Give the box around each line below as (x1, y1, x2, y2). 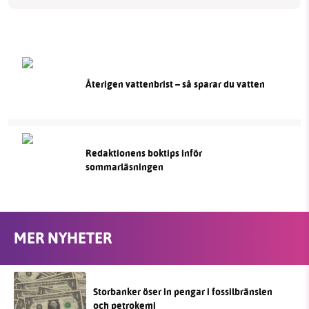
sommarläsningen (85, 159, 163, 175)
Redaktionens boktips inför (85, 146, 202, 161)
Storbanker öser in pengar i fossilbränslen (93, 284, 272, 299)
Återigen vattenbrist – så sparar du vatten (85, 77, 265, 92)
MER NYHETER (14, 227, 112, 250)
